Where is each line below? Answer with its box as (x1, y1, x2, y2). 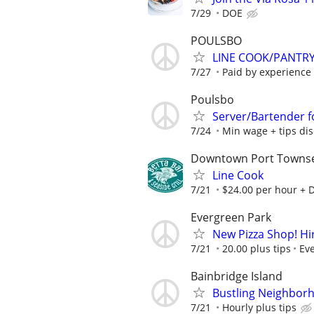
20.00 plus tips (222, 242, 291, 256)
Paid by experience (222, 64, 311, 78)
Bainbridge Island (191, 268, 282, 285)
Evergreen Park (191, 210, 271, 226)
